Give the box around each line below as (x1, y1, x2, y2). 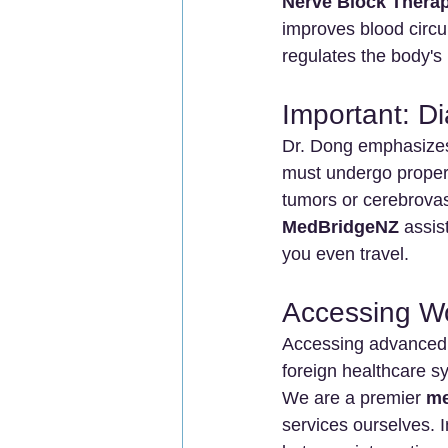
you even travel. (282, 243, 409, 264)
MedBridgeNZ (282, 216, 399, 237)
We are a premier (282, 387, 426, 408)
